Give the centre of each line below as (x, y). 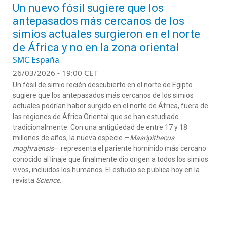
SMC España (36, 60)
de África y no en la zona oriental (96, 47)
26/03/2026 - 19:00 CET (55, 73)
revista (24, 180)
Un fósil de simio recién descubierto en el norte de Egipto (103, 85)
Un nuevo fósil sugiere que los (88, 8)
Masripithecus (152, 138)
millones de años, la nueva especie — (71, 138)
